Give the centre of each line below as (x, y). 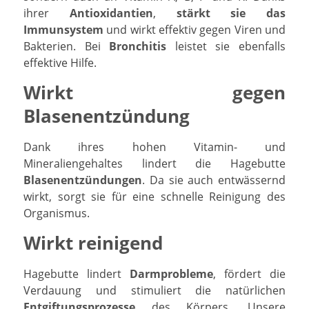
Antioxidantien (111, 13)
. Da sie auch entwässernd (214, 180)
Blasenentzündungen (83, 180)
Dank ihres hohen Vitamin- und (154, 147)
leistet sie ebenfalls (226, 46)
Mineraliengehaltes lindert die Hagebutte (154, 163)
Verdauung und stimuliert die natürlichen (154, 290)
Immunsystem (63, 29)
